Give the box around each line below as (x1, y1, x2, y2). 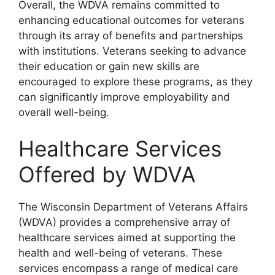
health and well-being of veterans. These (18, 247, 222, 259)
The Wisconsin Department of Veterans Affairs (18, 201, 248, 213)
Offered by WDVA (18, 161, 196, 187)
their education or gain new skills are (18, 60, 199, 72)
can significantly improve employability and (18, 90, 230, 103)
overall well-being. (18, 106, 109, 118)
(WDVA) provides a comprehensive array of (18, 216, 230, 228)
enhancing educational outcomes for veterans (18, 14, 244, 26)
